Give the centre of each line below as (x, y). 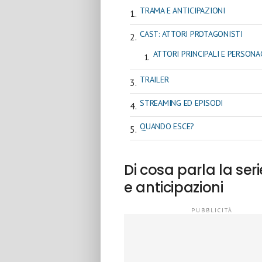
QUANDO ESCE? (167, 126)
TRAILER (154, 79)
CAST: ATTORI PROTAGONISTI (191, 34)
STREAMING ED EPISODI (182, 103)
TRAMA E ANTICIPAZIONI (182, 10)
